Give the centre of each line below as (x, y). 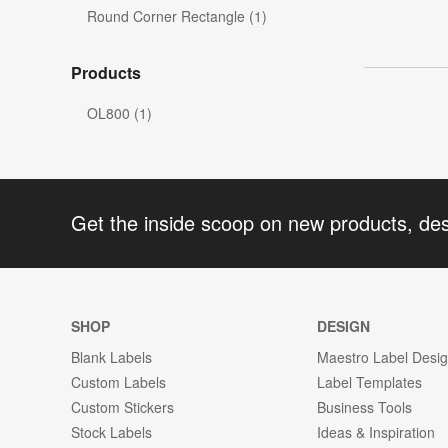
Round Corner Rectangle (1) (177, 16)
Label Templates (370, 381)
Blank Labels (111, 356)
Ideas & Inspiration (376, 431)
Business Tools (365, 406)
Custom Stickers (122, 406)
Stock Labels (111, 431)
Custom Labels (118, 381)
